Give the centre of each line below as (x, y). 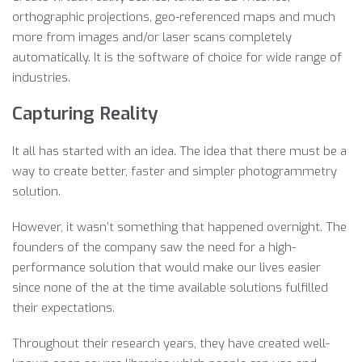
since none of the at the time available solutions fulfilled (170, 287)
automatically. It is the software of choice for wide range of (177, 57)
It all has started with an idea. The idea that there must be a (179, 152)
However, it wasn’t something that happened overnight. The (179, 227)
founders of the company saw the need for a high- (154, 247)
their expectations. (63, 307)
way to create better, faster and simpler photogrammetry (175, 172)
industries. (41, 77)
